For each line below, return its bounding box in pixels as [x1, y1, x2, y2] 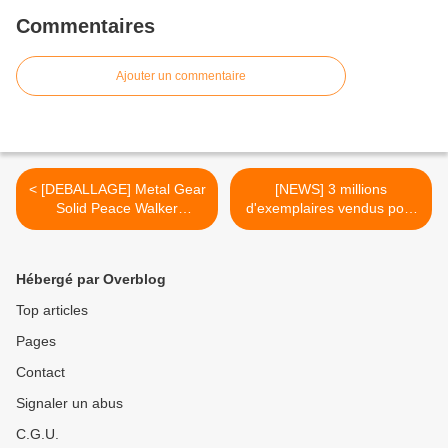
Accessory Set [72, 219, 162, 236]
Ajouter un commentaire [116, 69, 246, 84]
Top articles [16, 302, 88, 319]
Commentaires [16, 15, 155, 38]
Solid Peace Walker [56, 200, 178, 217]
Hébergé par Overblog [16, 271, 166, 288]
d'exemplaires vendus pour [245, 200, 417, 217]
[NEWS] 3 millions [275, 181, 387, 198]
